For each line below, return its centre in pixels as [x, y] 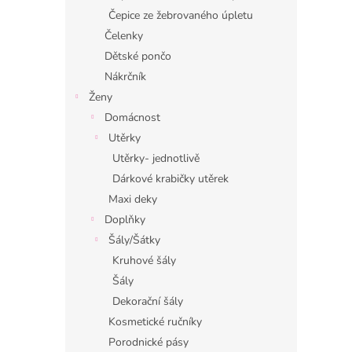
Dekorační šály [148, 301]
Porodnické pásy [148, 342]
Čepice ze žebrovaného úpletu [181, 15]
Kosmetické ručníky [155, 322]
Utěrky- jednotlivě [156, 158]
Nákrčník [125, 77]
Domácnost [132, 117]
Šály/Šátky [134, 240]
